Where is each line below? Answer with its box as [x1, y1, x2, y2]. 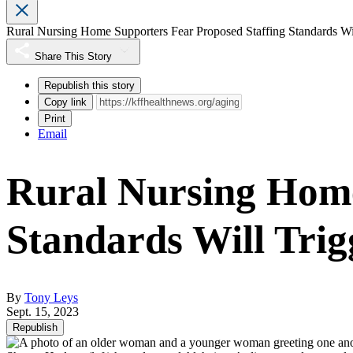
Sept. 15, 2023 [6, 305, 79, 319]
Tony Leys [24, 291, 78, 305]
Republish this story [44, 80, 135, 92]
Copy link [44, 96, 87, 109]
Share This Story [35, 50, 112, 63]
